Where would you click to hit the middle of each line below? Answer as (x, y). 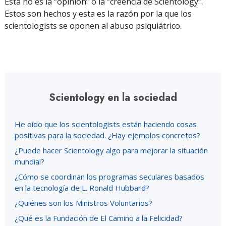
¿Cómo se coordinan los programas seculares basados (109, 177)
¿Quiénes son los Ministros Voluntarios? (83, 203)
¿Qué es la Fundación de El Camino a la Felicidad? (99, 218)
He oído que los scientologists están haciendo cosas (106, 124)
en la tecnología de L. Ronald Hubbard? (82, 188)
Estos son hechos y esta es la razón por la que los (98, 14)
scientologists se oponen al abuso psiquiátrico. (93, 26)
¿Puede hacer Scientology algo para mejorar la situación (111, 150)
